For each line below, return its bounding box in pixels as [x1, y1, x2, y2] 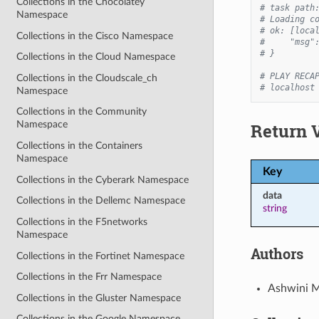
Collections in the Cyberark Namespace [16, 174, 189, 185]
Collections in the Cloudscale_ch [16, 72, 158, 83]
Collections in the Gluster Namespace [16, 292, 182, 303]
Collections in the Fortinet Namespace [16, 250, 185, 261]
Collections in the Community [16, 106, 147, 117]
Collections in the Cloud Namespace [16, 51, 176, 63]
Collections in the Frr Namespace [16, 271, 162, 283]
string [262, 202, 287, 214]
